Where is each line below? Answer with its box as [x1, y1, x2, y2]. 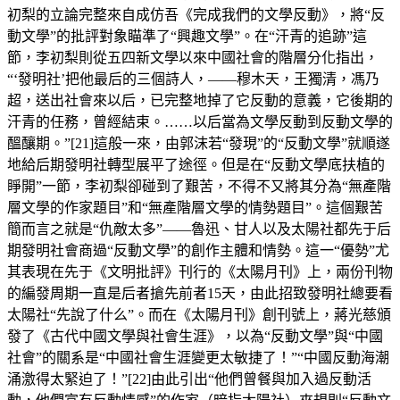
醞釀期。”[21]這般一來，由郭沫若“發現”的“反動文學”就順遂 [7, 135, 390, 151]
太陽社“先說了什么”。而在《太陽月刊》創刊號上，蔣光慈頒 [7, 306, 391, 322]
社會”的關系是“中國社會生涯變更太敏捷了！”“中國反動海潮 [7, 349, 389, 365]
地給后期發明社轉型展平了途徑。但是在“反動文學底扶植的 [7, 156, 385, 172]
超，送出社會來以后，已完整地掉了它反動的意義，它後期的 [7, 92, 393, 108]
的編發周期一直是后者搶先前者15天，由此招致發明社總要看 [7, 285, 393, 301]
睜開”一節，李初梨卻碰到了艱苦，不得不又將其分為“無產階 [7, 178, 391, 194]
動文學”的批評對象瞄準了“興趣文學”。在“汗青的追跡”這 [7, 28, 367, 44]
